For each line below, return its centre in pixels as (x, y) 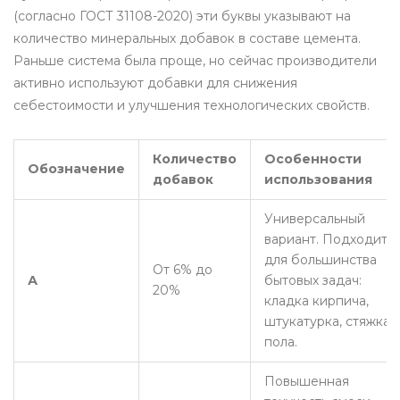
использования (318, 180)
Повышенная (307, 382)
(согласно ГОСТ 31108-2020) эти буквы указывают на (182, 17)
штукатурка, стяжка (327, 322)
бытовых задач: (313, 281)
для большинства (321, 260)
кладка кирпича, (317, 301)
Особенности (313, 159)
